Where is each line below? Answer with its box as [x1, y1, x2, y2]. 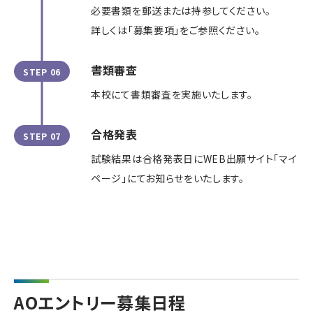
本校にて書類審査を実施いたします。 [91, 87, 253, 102]
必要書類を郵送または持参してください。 [91, 3, 271, 18]
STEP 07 [23, 129, 61, 142]
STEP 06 [23, 65, 61, 78]
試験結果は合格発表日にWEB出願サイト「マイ [91, 152, 298, 166]
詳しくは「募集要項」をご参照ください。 [91, 23, 261, 38]
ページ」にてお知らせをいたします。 [91, 171, 245, 186]
